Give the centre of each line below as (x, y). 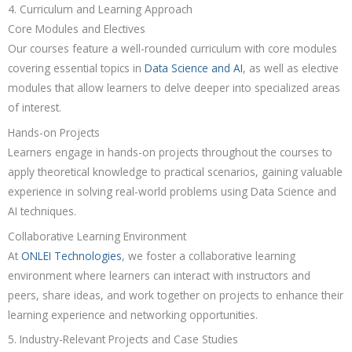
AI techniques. (42, 211)
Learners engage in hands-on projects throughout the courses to (170, 152)
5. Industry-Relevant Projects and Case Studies (123, 339)
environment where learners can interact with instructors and (159, 275)
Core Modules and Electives (77, 28)
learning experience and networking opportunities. (133, 314)
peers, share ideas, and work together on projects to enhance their (176, 295)
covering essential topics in (76, 68)
